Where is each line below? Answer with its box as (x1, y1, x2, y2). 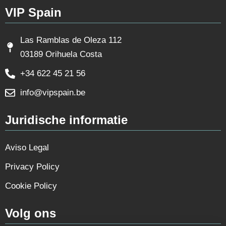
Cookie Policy (5, 181, 57, 191)
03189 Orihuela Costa (20, 49, 102, 59)
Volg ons (5, 206, 56, 220)
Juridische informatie (5, 112, 128, 127)
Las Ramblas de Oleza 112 (20, 35, 122, 45)
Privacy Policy (5, 161, 60, 172)
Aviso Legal (5, 142, 49, 152)
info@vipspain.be (20, 87, 85, 97)
